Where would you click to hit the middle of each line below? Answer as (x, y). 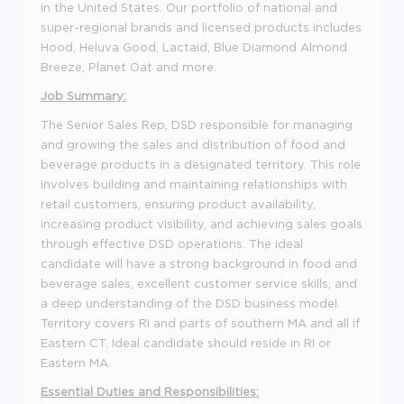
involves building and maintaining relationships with (194, 184)
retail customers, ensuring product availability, (178, 203)
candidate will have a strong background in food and (199, 263)
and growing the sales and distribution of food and (193, 144)
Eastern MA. (76, 362)
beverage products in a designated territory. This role (201, 164)
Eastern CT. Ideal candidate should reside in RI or (186, 342)
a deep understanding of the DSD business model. (190, 303)
